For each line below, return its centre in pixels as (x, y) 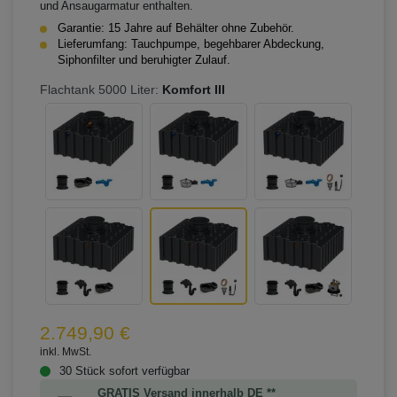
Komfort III (194, 89)
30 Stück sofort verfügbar (125, 371)
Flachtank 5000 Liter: (99, 89)
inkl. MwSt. (66, 351)
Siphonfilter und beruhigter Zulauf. (144, 60)
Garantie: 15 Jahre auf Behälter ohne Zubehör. (176, 28)
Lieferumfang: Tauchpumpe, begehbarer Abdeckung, (191, 44)
